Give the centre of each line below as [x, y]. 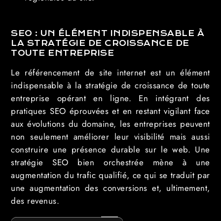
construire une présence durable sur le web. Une [110, 149]
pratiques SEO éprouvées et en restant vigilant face [110, 111]
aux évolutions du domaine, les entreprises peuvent [110, 124]
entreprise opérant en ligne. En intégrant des [110, 98]
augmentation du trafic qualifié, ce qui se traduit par [110, 175]
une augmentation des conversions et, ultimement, [110, 188]
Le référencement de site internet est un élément [110, 73]
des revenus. [35, 201]
